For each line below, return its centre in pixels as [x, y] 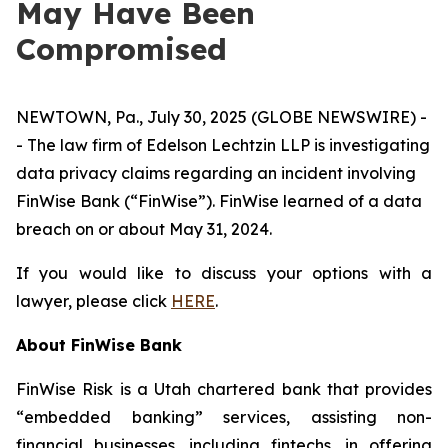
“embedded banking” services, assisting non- [224, 417]
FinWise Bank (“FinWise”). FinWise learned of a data [219, 201]
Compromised [121, 49]
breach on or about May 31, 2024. [144, 229]
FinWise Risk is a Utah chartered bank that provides [224, 389]
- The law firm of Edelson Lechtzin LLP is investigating [223, 145]
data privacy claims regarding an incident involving [216, 173]
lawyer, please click [93, 301]
